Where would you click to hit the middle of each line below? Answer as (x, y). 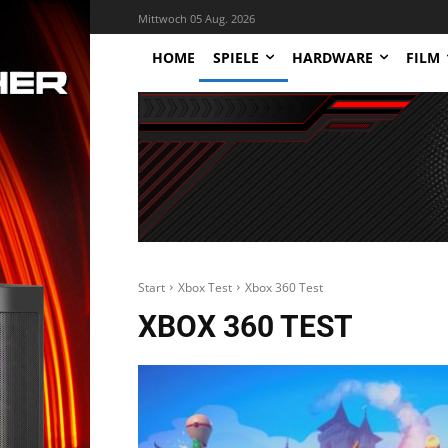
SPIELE (236, 57)
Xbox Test (205, 287)
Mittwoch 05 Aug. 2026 (196, 18)
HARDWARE (332, 57)
